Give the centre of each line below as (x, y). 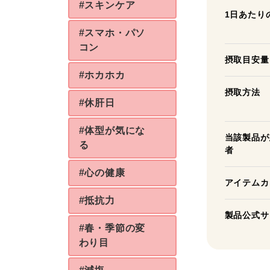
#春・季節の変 (112, 228)
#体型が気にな (112, 130)
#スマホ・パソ (112, 33)
